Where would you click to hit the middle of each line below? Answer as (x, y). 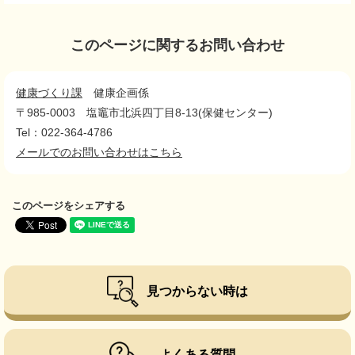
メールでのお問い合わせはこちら (99, 153)
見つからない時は (197, 292)
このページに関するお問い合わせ (177, 46)
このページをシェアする (69, 206)
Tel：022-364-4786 (64, 133)
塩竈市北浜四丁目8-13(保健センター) (179, 113)
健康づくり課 (49, 93)
